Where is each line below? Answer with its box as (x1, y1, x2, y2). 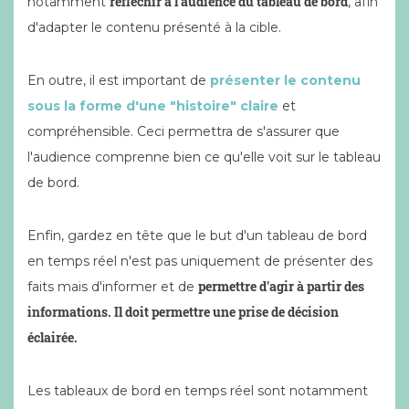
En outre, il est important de (27, 72, 210, 89)
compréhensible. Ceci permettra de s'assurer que (27, 123, 340, 140)
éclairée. (27, 329, 78, 346)
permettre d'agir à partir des (198, 278, 364, 295)
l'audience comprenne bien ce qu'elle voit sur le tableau (27, 149, 381, 165)
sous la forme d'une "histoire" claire (27, 98, 278, 114)
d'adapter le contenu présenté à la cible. (27, 19, 281, 36)
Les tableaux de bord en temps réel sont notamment (27, 383, 368, 399)
